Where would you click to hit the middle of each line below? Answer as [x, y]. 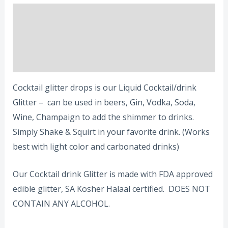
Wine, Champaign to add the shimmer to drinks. [104, 117]
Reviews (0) [34, 60]
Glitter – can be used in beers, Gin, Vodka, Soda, [104, 102]
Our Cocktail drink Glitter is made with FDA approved [112, 174]
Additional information [55, 37]
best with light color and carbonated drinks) [96, 146]
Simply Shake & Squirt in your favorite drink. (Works [111, 132]
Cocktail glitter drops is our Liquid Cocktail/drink [104, 87]
